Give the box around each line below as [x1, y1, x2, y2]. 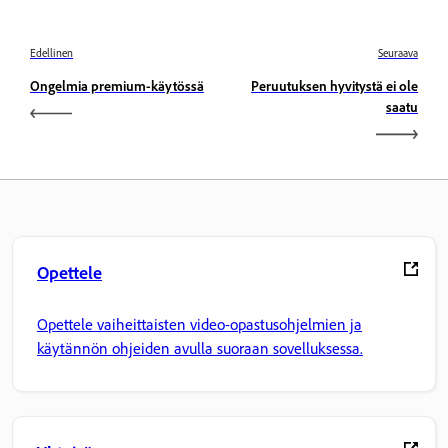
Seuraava [378, 45, 418, 60]
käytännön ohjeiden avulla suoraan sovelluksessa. [37, 339, 363, 359]
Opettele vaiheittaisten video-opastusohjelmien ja [37, 315, 362, 335]
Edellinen [30, 45, 73, 60]
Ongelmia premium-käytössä [30, 77, 204, 95]
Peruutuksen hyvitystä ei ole [251, 77, 418, 95]
